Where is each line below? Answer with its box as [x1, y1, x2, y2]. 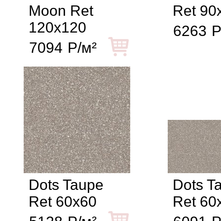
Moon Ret [29, 2, 93, 19]
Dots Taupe [29, 177, 104, 193]
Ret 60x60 [29, 193, 97, 210]
